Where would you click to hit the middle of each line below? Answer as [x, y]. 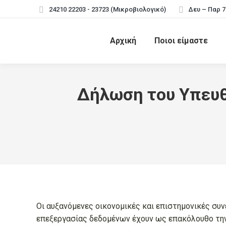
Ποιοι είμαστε [181, 41]
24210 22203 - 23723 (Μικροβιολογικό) [107, 9]
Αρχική [123, 41]
